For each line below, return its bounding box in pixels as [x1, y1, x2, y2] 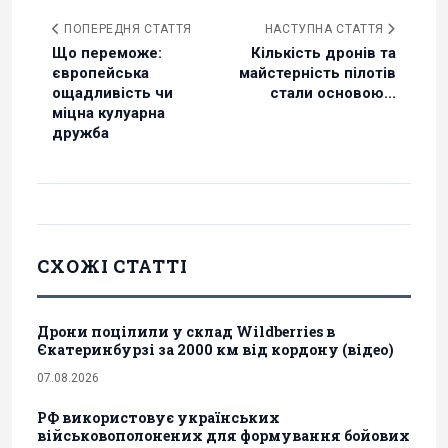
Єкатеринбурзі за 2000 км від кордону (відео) [37, 340, 394, 360]
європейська [52, 64, 149, 83]
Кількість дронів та [251, 44, 396, 63]
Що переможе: [52, 44, 162, 63]
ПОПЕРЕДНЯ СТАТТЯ [60, 22, 192, 37]
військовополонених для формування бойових [37, 426, 410, 446]
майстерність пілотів [239, 64, 396, 83]
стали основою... [270, 84, 396, 103]
